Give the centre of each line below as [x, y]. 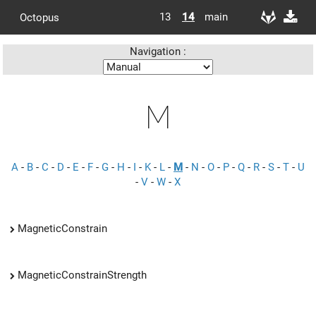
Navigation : [158, 51]
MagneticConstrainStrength [82, 275]
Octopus [39, 17]
